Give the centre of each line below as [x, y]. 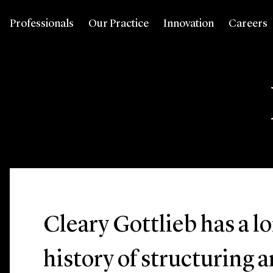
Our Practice [119, 24]
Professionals [42, 24]
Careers [248, 24]
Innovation [189, 24]
